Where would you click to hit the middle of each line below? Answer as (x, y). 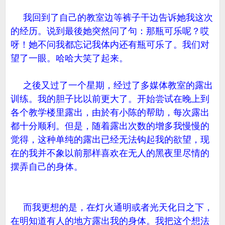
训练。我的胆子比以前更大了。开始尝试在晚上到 (110, 99)
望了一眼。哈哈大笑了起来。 (69, 58)
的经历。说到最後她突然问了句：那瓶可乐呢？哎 (110, 31)
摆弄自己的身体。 (47, 167)
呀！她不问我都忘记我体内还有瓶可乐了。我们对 (110, 45)
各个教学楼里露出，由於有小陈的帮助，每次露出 (110, 113)
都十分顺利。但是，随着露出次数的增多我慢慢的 (110, 126)
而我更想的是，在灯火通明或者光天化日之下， (112, 207)
